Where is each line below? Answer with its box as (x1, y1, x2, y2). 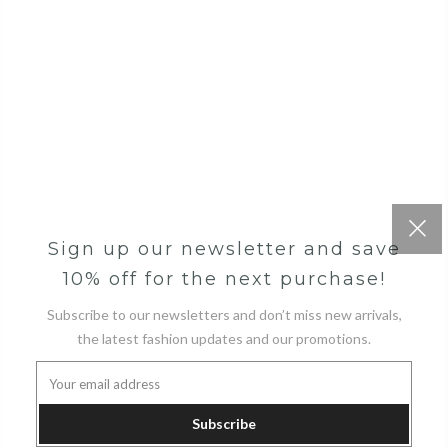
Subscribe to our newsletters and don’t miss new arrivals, (46, 306, 402, 324)
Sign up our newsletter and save (47, 238, 401, 261)
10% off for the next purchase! (62, 268, 386, 291)
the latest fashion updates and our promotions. (77, 330, 371, 348)
